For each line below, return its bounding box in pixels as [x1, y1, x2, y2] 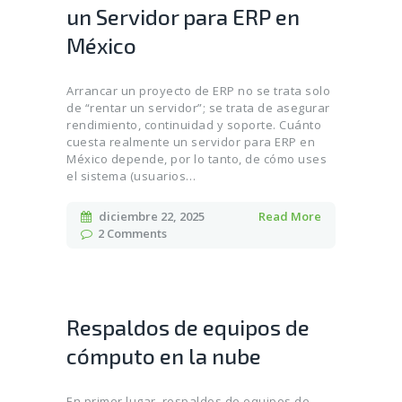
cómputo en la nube [66, 343, 261, 370]
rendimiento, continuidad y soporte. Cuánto [66, 117, 321, 134]
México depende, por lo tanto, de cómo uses [66, 151, 327, 168]
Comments [107, 225, 168, 242]
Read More [258, 208, 321, 225]
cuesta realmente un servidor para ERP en [66, 134, 315, 151]
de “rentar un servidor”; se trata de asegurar [66, 100, 330, 117]
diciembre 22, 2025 [98, 208, 205, 225]
